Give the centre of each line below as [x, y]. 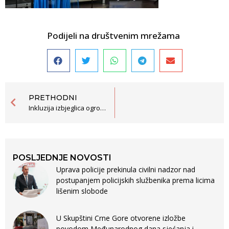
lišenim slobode [82, 191]
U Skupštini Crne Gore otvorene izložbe [121, 218]
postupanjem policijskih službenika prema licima [135, 180]
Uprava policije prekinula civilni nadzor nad [126, 169]
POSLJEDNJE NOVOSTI [62, 158]
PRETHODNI [53, 98]
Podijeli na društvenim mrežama [114, 35]
